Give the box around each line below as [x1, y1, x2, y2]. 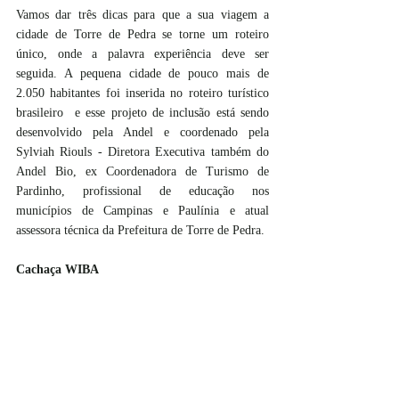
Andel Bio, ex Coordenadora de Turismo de [16, 165, 269, 178]
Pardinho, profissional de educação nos [16, 184, 269, 198]
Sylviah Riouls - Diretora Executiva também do [16, 145, 269, 159]
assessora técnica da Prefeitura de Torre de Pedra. [16, 224, 265, 237]
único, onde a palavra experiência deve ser [16, 47, 269, 61]
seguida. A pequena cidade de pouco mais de [16, 67, 269, 80]
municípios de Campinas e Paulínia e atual [16, 204, 269, 217]
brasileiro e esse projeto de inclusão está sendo [16, 106, 269, 119]
